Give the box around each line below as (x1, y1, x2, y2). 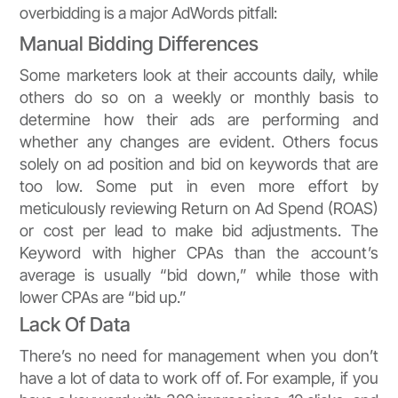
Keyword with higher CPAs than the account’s (20, 243, 378, 263)
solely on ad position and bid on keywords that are (20, 155, 378, 174)
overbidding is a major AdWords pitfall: (20, 4, 278, 23)
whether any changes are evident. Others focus (20, 132, 378, 152)
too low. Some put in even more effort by (20, 177, 378, 196)
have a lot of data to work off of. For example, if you (20, 369, 378, 388)
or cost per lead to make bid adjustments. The (20, 221, 378, 241)
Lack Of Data (20, 313, 131, 337)
